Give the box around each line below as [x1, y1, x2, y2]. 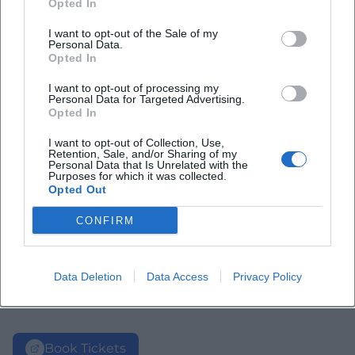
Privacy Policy [232, 270, 302, 283]
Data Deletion [53, 270, 122, 283]
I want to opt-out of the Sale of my [48, 27, 218, 40]
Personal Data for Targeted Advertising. [48, 93, 245, 105]
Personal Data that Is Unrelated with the [48, 158, 248, 171]
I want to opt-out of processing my [48, 82, 219, 94]
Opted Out [48, 183, 107, 196]
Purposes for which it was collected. [48, 170, 227, 182]
